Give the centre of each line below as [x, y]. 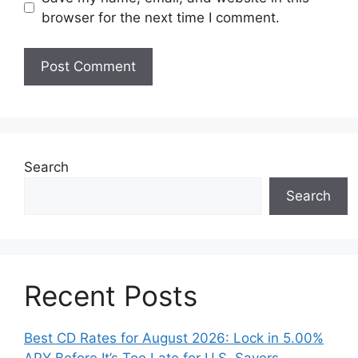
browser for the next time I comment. [160, 17]
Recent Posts [111, 296]
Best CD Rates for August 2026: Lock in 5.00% [174, 338]
